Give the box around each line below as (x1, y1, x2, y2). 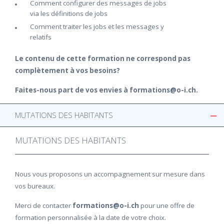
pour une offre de (140, 201, 194, 210)
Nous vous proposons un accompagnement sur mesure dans (15, 169, 205, 178)
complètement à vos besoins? (15, 66, 120, 75)
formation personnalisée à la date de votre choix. (15, 213, 166, 222)
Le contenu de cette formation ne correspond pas (15, 54, 190, 63)
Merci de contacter (15, 201, 72, 210)
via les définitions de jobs (30, 9, 107, 18)
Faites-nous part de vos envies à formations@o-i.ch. (15, 85, 198, 94)
